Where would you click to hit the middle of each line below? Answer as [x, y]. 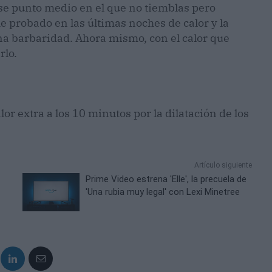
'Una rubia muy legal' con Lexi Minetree [163, 192]
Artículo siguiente [223, 165]
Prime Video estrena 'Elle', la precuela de [166, 179]
